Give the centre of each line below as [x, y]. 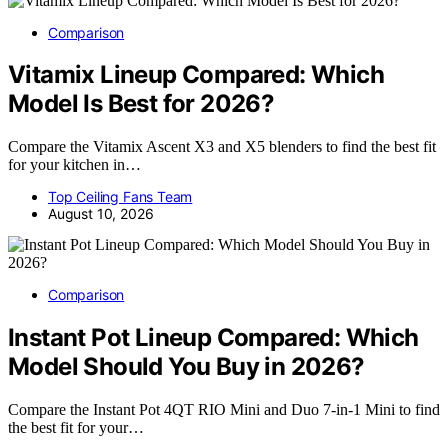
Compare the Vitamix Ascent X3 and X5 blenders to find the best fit [222, 147]
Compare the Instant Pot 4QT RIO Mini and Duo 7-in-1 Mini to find [224, 410]
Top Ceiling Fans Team [120, 197]
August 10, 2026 [101, 214]
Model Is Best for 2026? [141, 104]
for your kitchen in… [74, 165]
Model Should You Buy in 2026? [186, 367]
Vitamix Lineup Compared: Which [196, 75]
